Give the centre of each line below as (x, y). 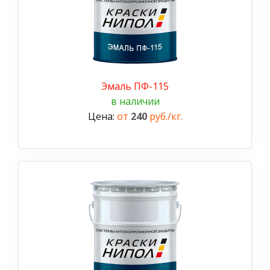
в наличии (135, 101)
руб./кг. (165, 116)
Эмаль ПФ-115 (135, 86)
